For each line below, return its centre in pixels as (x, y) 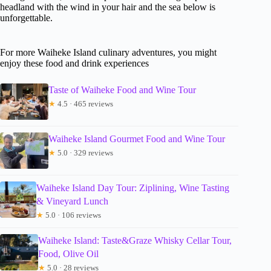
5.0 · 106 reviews (73, 215)
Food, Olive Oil (68, 253)
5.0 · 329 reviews (84, 152)
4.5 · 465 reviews (84, 103)
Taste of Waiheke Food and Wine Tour (122, 90)
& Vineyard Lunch (73, 201)
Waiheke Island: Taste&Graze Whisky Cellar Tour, (135, 240)
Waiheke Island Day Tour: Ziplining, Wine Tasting (133, 188)
